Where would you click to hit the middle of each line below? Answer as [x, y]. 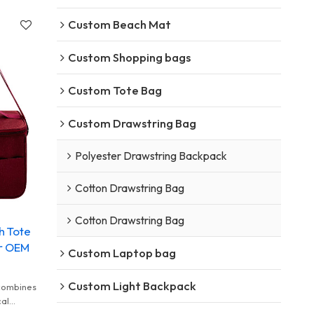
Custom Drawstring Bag [132, 123]
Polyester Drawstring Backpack [151, 155]
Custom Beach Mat [119, 24]
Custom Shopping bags [129, 57]
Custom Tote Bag [115, 90]
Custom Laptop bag [122, 252]
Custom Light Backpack [132, 285]
